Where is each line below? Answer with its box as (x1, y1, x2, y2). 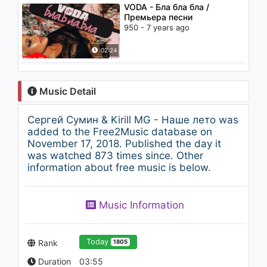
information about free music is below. (27, 162, 211, 173)
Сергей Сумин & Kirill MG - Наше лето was (27, 114, 238, 126)
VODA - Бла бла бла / (124, 2, 210, 13)
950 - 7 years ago (124, 23, 190, 33)
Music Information (96, 199, 184, 211)
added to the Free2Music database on (27, 126, 212, 138)
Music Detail (37, 85, 96, 97)
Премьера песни (124, 12, 193, 23)
